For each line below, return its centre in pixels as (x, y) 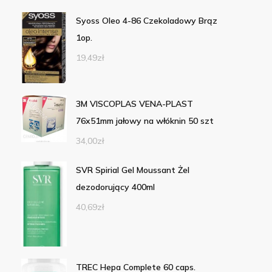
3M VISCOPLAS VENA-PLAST (134, 104)
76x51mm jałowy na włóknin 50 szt (144, 121)
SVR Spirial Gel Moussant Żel (132, 170)
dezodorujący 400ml (115, 187)
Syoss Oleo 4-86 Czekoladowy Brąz (146, 21)
